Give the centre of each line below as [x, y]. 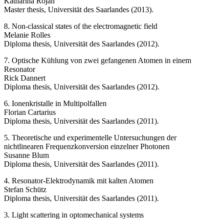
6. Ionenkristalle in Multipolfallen [55, 104]
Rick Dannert [25, 78]
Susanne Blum [26, 155]
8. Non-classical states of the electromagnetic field [81, 26]
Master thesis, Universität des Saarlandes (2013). [79, 10]
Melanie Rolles [27, 35]
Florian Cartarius [30, 112]
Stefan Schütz [25, 190]
